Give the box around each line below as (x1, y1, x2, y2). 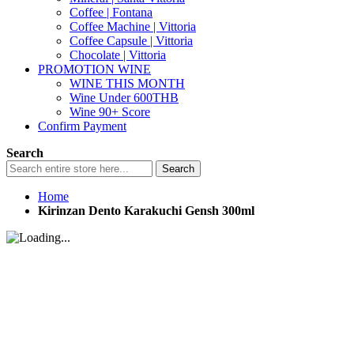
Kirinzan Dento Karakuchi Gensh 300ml (38, 204, 254, 217)
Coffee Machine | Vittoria (70, 20, 196, 33)
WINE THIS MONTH (70, 77, 185, 90)
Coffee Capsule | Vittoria (70, 34, 193, 47)
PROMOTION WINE (38, 62, 151, 76)
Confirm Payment (38, 119, 126, 133)
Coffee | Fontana (70, 6, 153, 19)
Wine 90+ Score (70, 105, 150, 119)
